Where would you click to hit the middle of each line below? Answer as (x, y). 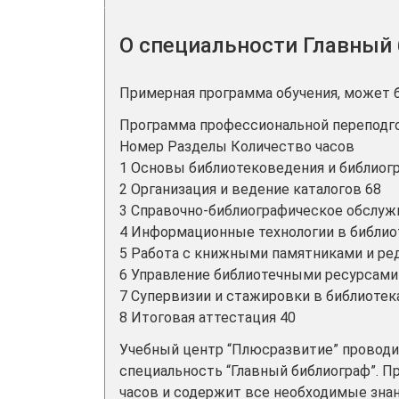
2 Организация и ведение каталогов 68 (250, 189)
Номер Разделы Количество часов (237, 147)
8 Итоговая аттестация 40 (208, 318)
